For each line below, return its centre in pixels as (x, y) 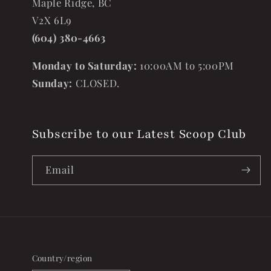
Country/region (62, 257)
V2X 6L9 (52, 20)
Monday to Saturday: (86, 65)
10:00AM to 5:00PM (187, 65)
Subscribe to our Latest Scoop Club (139, 134)
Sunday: (54, 83)
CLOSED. (97, 83)
